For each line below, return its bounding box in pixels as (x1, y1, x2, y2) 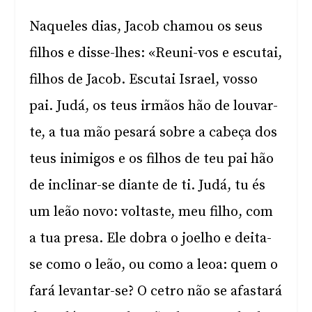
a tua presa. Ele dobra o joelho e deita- (29, 230, 272, 247)
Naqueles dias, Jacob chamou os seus (29, 18, 263, 36)
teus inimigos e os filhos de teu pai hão (29, 150, 274, 168)
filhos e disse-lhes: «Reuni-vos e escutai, (29, 45, 283, 62)
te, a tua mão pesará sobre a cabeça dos (29, 124, 278, 141)
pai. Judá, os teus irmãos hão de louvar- (29, 97, 279, 115)
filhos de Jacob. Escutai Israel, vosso (29, 71, 258, 88)
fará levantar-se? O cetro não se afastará (29, 283, 283, 300)
